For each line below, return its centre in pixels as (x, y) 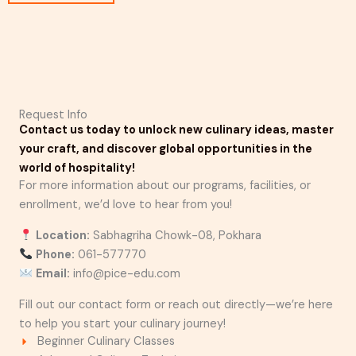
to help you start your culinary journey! (122, 323)
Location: (62, 236)
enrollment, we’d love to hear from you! (126, 205)
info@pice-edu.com (125, 274)
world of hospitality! (77, 168)
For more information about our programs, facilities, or (165, 186)
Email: (52, 274)
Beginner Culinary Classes (106, 342)
